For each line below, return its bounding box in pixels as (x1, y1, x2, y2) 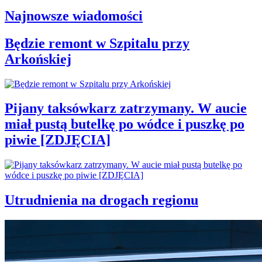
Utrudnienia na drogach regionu (5, 192, 198, 208)
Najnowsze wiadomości (5, 8, 143, 23)
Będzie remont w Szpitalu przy (5, 35, 189, 51)
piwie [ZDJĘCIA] (5, 132, 111, 148)
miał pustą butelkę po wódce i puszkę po (5, 116, 244, 132)
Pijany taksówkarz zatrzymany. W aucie (5, 101, 247, 116)
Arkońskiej (5, 51, 71, 67)
